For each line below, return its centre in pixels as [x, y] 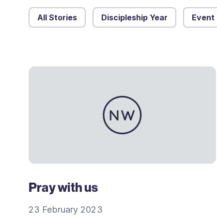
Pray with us [63, 187]
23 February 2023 [66, 210]
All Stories [57, 17]
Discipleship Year [134, 17]
